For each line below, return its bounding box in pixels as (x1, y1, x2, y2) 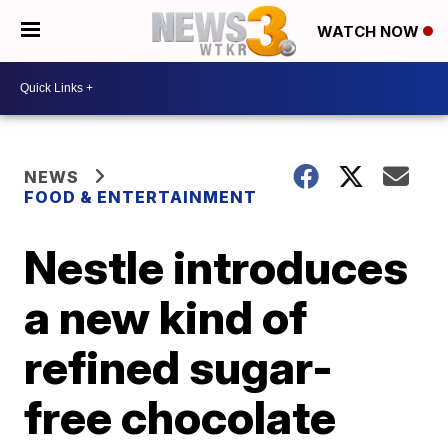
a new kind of (24, 288, 308, 345)
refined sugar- (24, 338, 334, 395)
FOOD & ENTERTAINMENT (24, 186, 258, 207)
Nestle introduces (24, 238, 409, 295)
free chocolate (24, 388, 337, 445)
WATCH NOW (317, 22, 423, 42)
